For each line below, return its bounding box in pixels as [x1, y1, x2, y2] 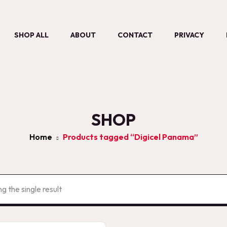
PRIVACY [174, 30, 204, 40]
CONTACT [118, 30, 153, 40]
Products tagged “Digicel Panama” [62, 132, 198, 142]
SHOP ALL [14, 30, 49, 40]
